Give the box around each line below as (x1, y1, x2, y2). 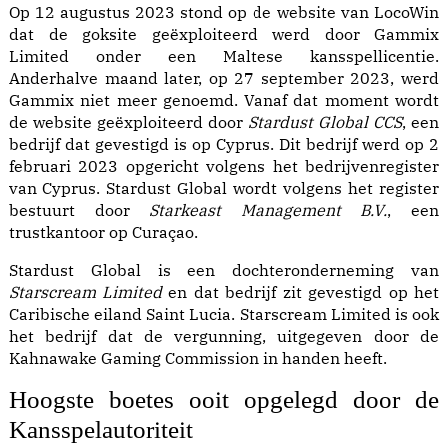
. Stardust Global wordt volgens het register (96, 178, 439, 198)
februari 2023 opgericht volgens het (9, 156, 305, 176)
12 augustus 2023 (35, 2, 175, 22)
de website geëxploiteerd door (9, 112, 248, 132)
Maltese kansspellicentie (223, 46, 435, 66)
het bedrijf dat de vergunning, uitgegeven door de (9, 326, 439, 346)
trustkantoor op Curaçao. (9, 222, 198, 242)
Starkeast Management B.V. (149, 200, 387, 220)
